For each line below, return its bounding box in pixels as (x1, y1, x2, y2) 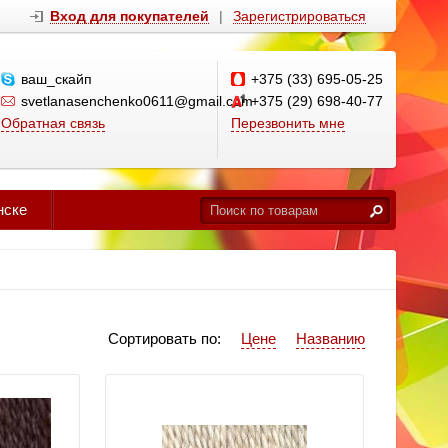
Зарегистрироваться (233, 8, 366, 24)
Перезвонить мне (231, 115, 345, 131)
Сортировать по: (108, 330, 221, 347)
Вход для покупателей (50, 8, 209, 24)
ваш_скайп (21, 71, 92, 87)
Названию (296, 330, 365, 347)
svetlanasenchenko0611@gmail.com (21, 93, 253, 109)
